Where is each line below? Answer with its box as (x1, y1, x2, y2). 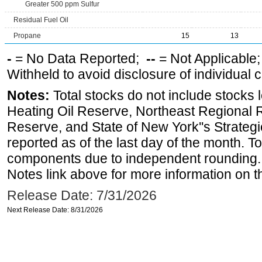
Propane (13, 32, 41, 40)
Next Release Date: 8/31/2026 (7, 206, 103, 214)
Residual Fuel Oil (13, 16, 68, 24)
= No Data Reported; (12, 51, 146, 66)
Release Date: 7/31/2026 (7, 188, 157, 203)
